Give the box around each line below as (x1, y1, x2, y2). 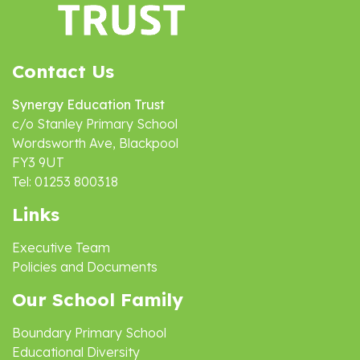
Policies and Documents (12, 259, 157, 275)
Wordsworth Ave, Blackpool (12, 135, 178, 151)
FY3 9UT (12, 154, 64, 170)
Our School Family (12, 288, 183, 311)
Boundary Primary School (12, 325, 166, 341)
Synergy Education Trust (12, 96, 165, 112)
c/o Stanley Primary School (12, 116, 178, 132)
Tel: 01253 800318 (12, 174, 118, 190)
